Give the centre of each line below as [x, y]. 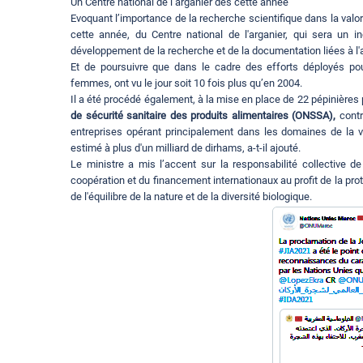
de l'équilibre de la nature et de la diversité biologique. [191, 197]
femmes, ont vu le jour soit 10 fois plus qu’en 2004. [186, 83]
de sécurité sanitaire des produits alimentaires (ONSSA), [203, 116]
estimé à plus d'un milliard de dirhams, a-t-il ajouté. [186, 148]
